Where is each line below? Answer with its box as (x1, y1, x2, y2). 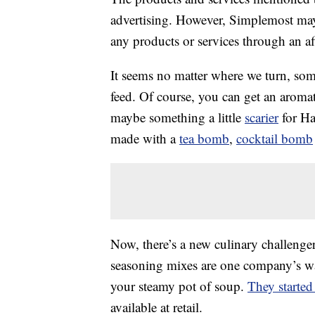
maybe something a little (110, 108, 245, 127)
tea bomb (179, 129, 229, 148)
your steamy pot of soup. (110, 277, 247, 295)
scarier (245, 108, 278, 127)
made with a (110, 129, 179, 148)
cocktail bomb (236, 129, 313, 148)
